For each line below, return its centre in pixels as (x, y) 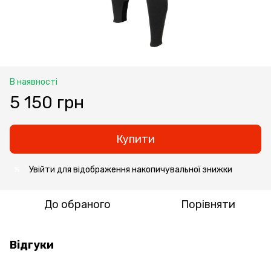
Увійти (42, 169)
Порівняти (208, 204)
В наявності (34, 82)
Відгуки (32, 245)
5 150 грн (47, 102)
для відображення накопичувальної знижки (144, 169)
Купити (135, 139)
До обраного (77, 204)
